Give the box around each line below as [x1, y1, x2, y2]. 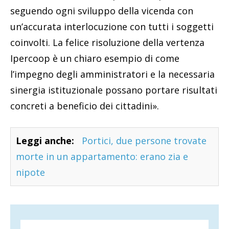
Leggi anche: [16, 134, 74, 147]
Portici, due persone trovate [82, 134, 207, 147]
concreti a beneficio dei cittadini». [10, 100, 159, 112]
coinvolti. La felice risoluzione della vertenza [10, 36, 204, 49]
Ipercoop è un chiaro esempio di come [10, 52, 179, 65]
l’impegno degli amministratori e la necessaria [10, 68, 215, 81]
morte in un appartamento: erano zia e [16, 150, 188, 163]
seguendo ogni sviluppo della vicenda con [10, 5, 193, 17]
